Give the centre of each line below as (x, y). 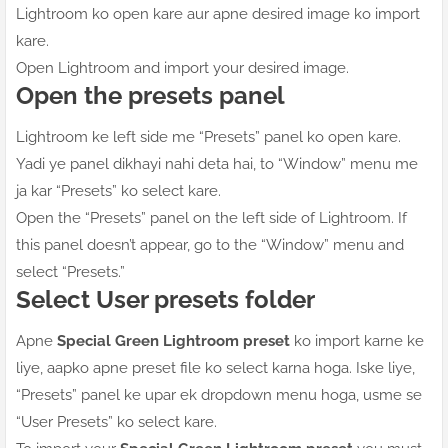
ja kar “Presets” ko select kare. (118, 191)
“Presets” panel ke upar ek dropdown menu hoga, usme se (219, 395)
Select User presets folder (165, 300)
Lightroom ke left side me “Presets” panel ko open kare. (208, 137)
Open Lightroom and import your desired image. (182, 68)
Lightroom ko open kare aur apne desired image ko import (218, 14)
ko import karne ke (357, 341)
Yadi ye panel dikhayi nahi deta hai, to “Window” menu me (217, 164)
